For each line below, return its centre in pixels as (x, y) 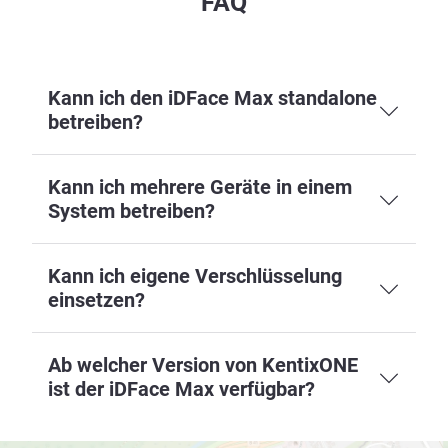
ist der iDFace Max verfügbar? (181, 388)
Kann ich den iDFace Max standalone (212, 97)
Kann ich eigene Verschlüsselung (195, 275)
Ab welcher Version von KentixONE (203, 364)
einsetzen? (96, 299)
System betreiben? (131, 210)
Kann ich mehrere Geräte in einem (200, 186)
